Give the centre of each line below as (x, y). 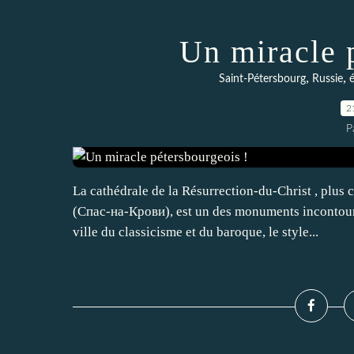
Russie (328, 79)
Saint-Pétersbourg (262, 79)
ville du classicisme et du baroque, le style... (196, 232)
